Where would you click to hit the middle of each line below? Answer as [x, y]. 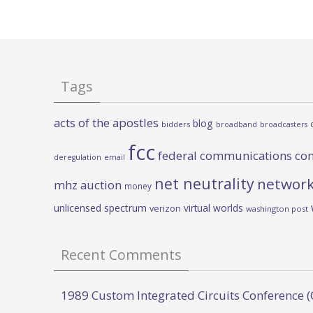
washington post [277, 209]
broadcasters [284, 125]
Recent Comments [121, 255]
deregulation [78, 158]
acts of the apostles [106, 123]
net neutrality [204, 184]
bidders [176, 124]
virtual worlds [213, 208]
